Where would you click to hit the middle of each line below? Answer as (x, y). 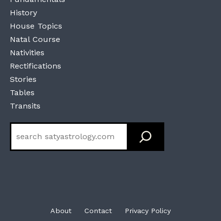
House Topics (36, 26)
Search (23, 128)
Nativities (27, 52)
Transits (25, 106)
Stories (23, 79)
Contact (98, 210)
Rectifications (36, 66)
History (23, 12)
